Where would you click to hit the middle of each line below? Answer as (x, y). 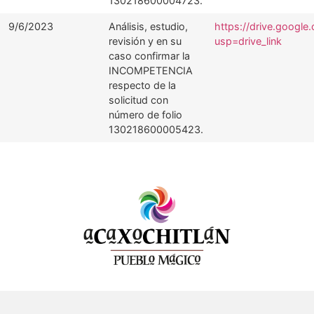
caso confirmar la (149, 56)
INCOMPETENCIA (151, 70)
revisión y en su (145, 41)
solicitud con (138, 100)
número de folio (145, 115)
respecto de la (142, 85)
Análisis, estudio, (148, 26)
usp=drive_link (248, 41)
